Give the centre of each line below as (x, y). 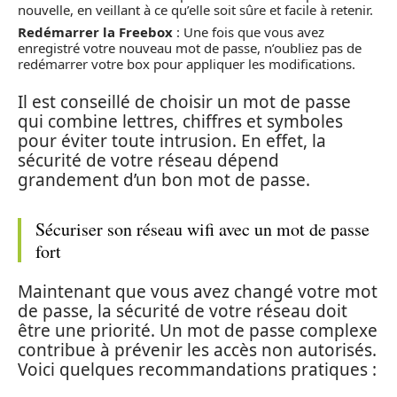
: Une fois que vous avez (249, 32)
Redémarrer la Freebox (95, 32)
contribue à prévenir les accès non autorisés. (197, 350)
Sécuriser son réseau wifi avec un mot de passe (202, 229)
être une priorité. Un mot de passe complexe (198, 331)
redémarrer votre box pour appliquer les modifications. (187, 64)
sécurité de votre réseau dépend (148, 160)
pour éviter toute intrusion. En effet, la (172, 140)
